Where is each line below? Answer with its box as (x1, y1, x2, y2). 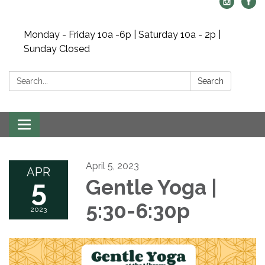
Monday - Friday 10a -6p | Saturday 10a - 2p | (24, 29, 221, 40)
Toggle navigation (24, 120, 102, 131)
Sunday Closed (24, 43, 90, 54)
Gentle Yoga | (86, 175, 217, 199)
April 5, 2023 (86, 160, 139, 172)
